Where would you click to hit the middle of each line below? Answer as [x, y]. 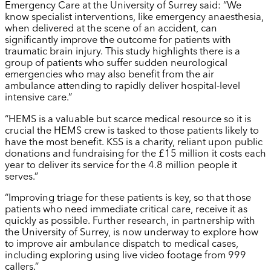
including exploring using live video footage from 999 [126, 256]
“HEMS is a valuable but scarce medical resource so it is [128, 119]
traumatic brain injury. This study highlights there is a [122, 52]
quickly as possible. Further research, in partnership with [130, 221]
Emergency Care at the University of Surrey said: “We [123, 6]
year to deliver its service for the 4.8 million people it [121, 165]
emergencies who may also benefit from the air [109, 75]
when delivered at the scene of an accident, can [111, 29]
